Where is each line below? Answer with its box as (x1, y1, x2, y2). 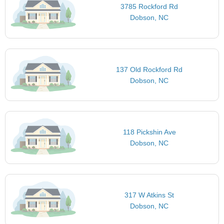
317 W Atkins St (124, 190, 174, 199)
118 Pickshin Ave (122, 128, 176, 136)
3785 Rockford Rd (120, 2, 178, 11)
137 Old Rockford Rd (116, 65, 183, 73)
